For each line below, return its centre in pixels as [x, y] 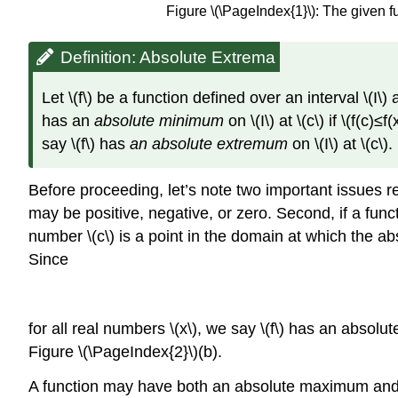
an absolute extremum [209, 143]
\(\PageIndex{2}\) [138, 352]
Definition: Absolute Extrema [168, 58]
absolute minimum [159, 120]
